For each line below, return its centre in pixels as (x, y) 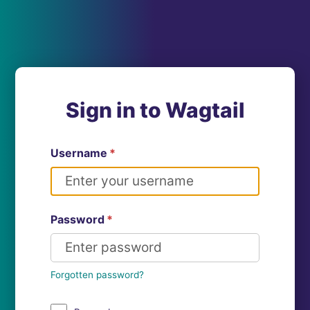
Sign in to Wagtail (155, 110)
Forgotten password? (98, 274)
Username (79, 153)
